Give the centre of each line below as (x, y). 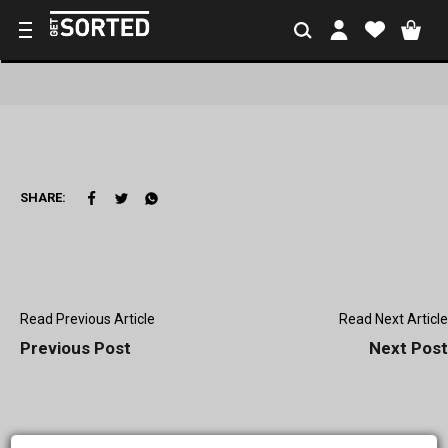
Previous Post (75, 348)
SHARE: (43, 197)
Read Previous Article (87, 319)
